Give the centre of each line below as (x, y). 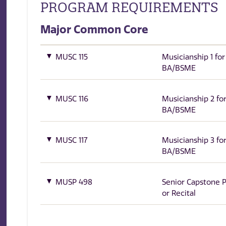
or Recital (179, 193)
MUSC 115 (72, 57)
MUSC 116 (72, 99)
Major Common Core (95, 30)
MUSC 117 (72, 140)
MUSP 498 (74, 182)
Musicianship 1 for (193, 57)
